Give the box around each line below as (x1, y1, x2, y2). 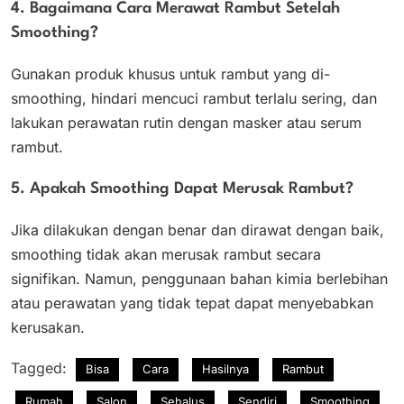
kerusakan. (11, 317, 85, 336)
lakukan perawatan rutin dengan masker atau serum (11, 113, 362, 132)
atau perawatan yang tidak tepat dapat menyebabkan (11, 293, 373, 312)
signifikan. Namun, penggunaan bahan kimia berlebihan (11, 269, 388, 288)
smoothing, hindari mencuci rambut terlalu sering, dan (11, 88, 377, 107)
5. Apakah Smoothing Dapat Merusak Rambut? (11, 180, 353, 197)
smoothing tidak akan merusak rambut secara (11, 244, 321, 263)
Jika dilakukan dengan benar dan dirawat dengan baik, (11, 220, 384, 239)
